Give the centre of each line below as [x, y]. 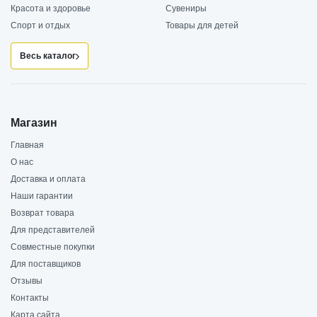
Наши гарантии [42, 196]
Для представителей [53, 230]
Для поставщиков [46, 264]
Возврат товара [42, 213]
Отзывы [27, 281]
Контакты [30, 298]
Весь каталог [48, 56]
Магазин [34, 123]
